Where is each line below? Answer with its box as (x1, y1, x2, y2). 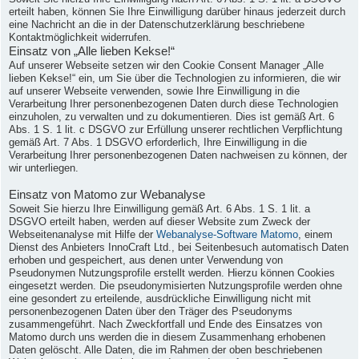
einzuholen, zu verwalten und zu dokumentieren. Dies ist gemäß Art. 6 (9, 111, 334, 123)
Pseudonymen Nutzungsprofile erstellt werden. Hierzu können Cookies (9, 268, 335, 280)
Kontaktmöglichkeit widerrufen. (9, 32, 151, 44)
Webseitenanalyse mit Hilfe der (9, 229, 156, 241)
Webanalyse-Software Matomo (156, 229, 298, 241)
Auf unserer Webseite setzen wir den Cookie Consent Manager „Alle (9, 60, 324, 72)
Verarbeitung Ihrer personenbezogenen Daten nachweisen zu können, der (9, 150, 347, 162)
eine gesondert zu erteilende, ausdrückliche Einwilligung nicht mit (9, 293, 311, 305)
